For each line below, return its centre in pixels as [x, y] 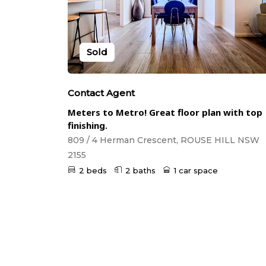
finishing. [88, 126]
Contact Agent [101, 93]
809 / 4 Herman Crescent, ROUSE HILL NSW [164, 140]
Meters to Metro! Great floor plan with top [165, 113]
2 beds [93, 171]
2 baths [140, 171]
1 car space [196, 171]
